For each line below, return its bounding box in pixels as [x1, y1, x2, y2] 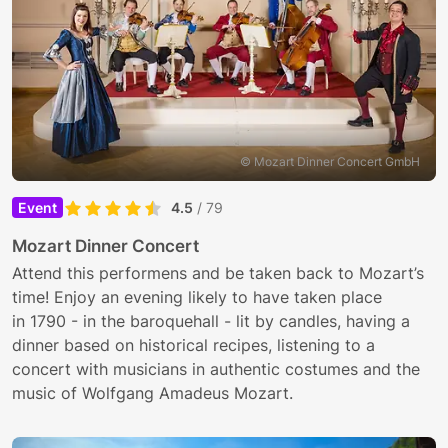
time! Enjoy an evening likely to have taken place [12, 287, 382, 308]
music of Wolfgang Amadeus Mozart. [12, 383, 298, 404]
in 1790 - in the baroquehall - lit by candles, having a [12, 311, 410, 332]
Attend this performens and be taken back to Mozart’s [12, 263, 424, 284]
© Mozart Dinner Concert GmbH [239, 154, 420, 170]
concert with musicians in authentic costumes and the [12, 359, 420, 380]
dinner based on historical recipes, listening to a [12, 335, 375, 356]
